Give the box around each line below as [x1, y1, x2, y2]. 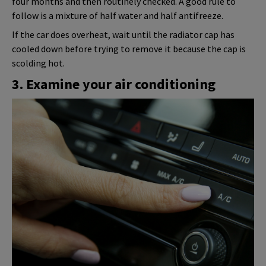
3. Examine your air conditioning [12, 74, 216, 93]
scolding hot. [12, 56, 65, 69]
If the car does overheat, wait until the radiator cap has [12, 28, 235, 40]
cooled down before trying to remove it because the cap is [12, 42, 246, 55]
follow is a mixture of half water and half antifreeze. [12, 9, 223, 21]
